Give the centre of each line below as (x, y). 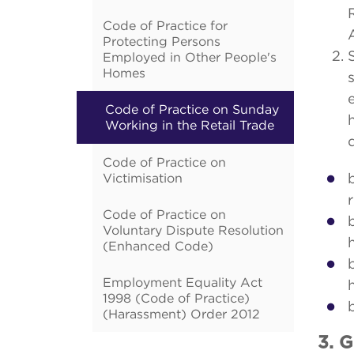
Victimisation (143, 178)
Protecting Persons (162, 41)
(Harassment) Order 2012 (181, 314)
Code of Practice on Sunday (192, 109)
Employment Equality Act (183, 282)
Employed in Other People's (190, 57)
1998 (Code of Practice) (176, 298)
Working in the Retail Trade (190, 125)
